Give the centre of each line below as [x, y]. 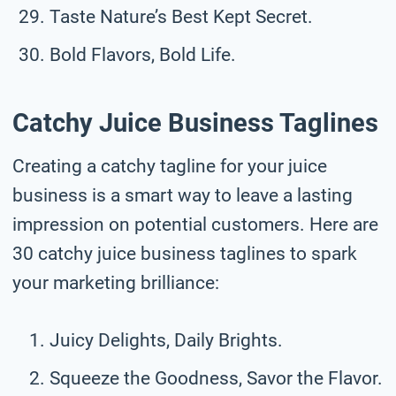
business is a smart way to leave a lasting [183, 195]
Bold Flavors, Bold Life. [143, 54]
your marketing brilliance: [116, 282]
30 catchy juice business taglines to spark [185, 253]
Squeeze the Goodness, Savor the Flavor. [216, 378]
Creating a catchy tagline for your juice [170, 166]
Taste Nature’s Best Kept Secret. [181, 16]
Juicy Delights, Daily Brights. [166, 340]
